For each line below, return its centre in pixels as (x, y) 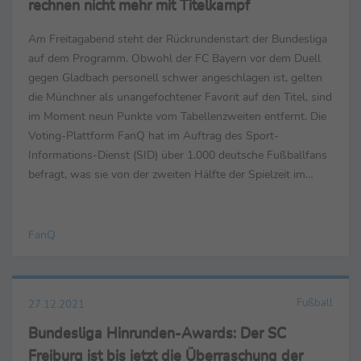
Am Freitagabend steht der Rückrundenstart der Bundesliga (178, 39)
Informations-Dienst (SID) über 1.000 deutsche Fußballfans (178, 155)
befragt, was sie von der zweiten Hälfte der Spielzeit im (167, 174)
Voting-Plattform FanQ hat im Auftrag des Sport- (154, 136)
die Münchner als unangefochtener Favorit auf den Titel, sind (180, 97)
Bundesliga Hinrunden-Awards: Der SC (157, 333)
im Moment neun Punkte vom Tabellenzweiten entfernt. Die (177, 116)
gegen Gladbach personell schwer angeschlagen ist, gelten (175, 78)
